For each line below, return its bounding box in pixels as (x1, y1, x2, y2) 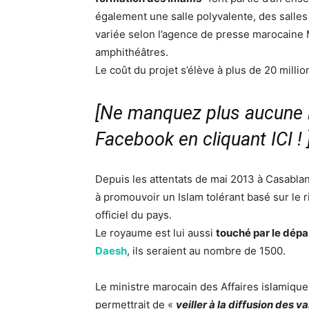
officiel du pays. (95, 208, 172, 221)
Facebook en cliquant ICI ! (95, 128, 302, 150)
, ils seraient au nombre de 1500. (127, 244, 286, 257)
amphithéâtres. (95, 46, 168, 59)
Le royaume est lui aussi (95, 226, 216, 239)
